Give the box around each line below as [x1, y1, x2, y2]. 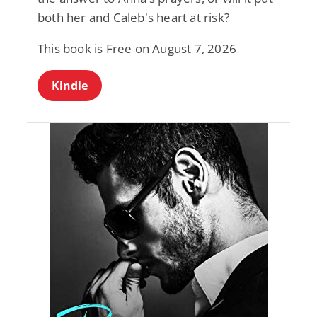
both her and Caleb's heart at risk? [38, 8, 229, 25]
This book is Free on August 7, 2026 [38, 40, 236, 57]
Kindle [52, 77, 88, 93]
